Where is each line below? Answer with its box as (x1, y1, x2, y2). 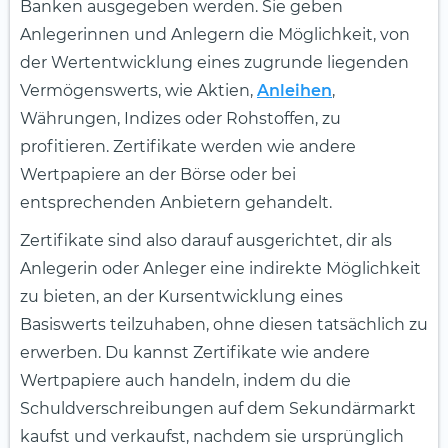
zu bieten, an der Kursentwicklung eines (20, 287, 343, 307)
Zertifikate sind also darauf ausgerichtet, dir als (20, 231, 392, 251)
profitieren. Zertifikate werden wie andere (20, 137, 356, 157)
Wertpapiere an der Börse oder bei (20, 165, 296, 185)
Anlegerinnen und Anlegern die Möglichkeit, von (20, 25, 410, 45)
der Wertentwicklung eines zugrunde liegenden (20, 53, 409, 73)
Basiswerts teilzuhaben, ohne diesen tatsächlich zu (20, 315, 428, 335)
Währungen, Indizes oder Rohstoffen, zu (20, 109, 341, 129)
